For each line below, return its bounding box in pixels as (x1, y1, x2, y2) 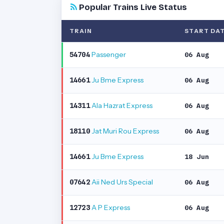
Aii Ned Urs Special (89, 177, 153, 186)
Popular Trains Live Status (77, 2, 187, 12)
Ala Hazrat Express (89, 101, 152, 110)
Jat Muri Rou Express (89, 126, 159, 135)
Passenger (89, 50, 126, 59)
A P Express (89, 203, 130, 212)
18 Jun (184, 152, 209, 160)
